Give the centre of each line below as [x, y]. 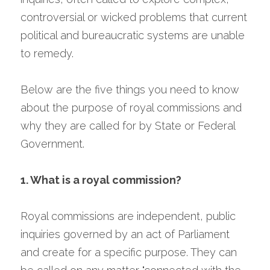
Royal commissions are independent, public [128, 216]
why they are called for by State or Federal [128, 126]
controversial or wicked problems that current [134, 17]
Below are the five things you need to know [130, 89]
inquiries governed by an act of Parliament [125, 234]
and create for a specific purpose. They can [129, 252]
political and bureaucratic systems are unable [133, 35]
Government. [52, 144]
